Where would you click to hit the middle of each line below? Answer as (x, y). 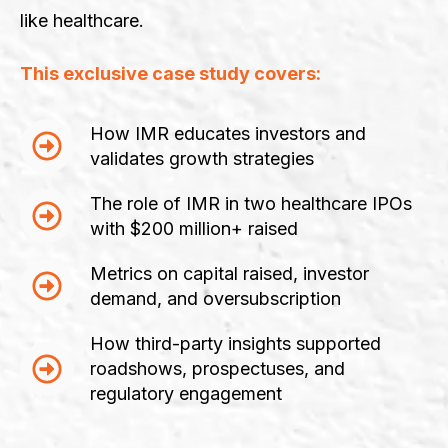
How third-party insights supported (235, 344)
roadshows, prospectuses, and (217, 369)
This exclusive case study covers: (170, 73)
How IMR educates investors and (228, 134)
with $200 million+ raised (194, 229)
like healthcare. (82, 20)
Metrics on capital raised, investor (229, 274)
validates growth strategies (202, 159)
